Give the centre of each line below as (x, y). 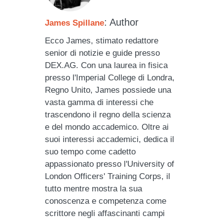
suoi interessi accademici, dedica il (110, 139)
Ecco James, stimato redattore (102, 40)
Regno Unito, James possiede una (108, 90)
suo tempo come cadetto (91, 151)
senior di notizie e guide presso (103, 53)
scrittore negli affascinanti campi (105, 213)
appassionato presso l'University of (110, 164)
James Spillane (75, 23)
